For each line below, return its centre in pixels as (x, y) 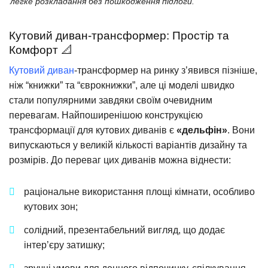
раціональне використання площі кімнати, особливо (139, 192)
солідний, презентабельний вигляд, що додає (124, 230)
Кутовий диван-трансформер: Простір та (119, 35)
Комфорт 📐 (41, 50)
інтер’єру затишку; (64, 245)
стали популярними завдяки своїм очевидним (111, 100)
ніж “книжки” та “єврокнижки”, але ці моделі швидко (122, 86)
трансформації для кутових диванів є (93, 130)
